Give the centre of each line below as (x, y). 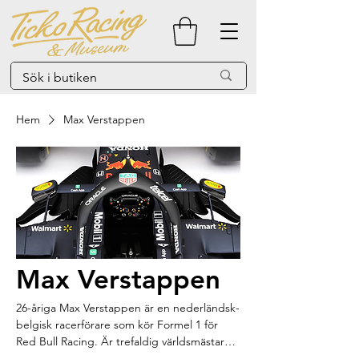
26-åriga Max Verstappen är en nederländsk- (80, 307)
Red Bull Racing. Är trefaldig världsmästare (123, 341)
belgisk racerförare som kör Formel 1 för (117, 324)
